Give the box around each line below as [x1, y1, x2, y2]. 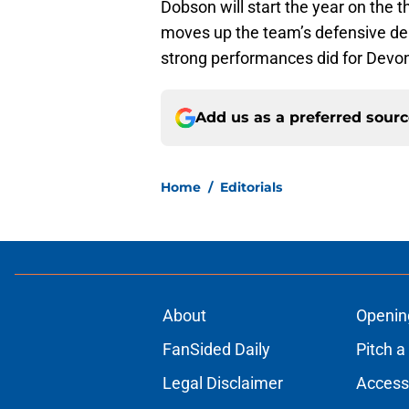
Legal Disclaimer [162, 373, 283, 393]
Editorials [220, 179, 282, 196]
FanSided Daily [162, 340, 270, 360]
